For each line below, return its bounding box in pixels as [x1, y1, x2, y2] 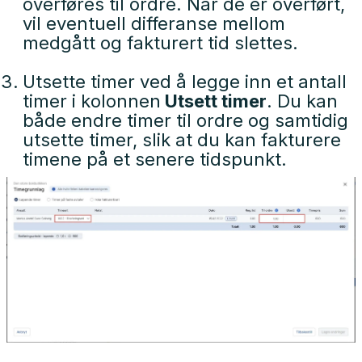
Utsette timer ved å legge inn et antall [23, 70, 347, 92]
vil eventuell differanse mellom [23, 12, 285, 34]
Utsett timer [161, 90, 267, 112]
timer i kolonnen [23, 90, 161, 112]
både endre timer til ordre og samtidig [23, 109, 348, 131]
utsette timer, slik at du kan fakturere [23, 128, 341, 150]
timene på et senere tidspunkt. [23, 148, 287, 170]
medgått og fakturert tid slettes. [23, 32, 298, 53]
